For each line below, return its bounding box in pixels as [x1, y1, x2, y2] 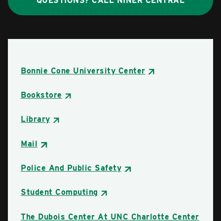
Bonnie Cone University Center [21, 66, 146, 75]
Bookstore [21, 90, 62, 100]
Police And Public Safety [21, 163, 121, 173]
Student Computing [21, 187, 98, 197]
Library [21, 114, 50, 124]
